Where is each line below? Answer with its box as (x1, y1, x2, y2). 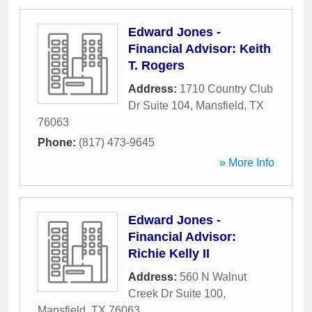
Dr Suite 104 (128, 100, 190, 111)
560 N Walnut (180, 271, 247, 283)
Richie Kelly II (128, 247, 210, 260)
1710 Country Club (180, 83, 273, 95)
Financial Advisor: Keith (128, 42, 271, 56)
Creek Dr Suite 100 (128, 288, 223, 299)
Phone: (38, 136, 79, 148)
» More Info (219, 157, 274, 169)
